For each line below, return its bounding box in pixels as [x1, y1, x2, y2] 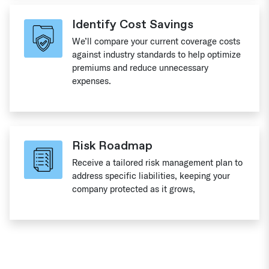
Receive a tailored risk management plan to [72, 157, 243, 168]
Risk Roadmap [72, 138, 153, 153]
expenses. [72, 75, 111, 86]
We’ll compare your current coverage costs [72, 35, 240, 47]
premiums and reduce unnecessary [72, 62, 208, 73]
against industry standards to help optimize [72, 49, 241, 60]
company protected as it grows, [72, 183, 195, 195]
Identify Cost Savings [72, 17, 193, 32]
